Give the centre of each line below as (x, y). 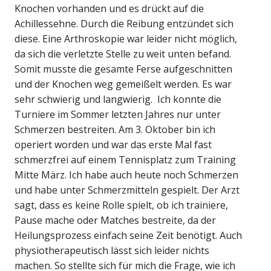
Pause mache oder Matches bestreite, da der (115, 220)
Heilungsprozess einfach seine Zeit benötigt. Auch (128, 236)
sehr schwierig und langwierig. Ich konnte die (118, 100)
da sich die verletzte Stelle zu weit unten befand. (123, 54)
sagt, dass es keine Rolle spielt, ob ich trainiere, (121, 205)
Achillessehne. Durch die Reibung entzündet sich (124, 24)
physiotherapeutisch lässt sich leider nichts (112, 251)
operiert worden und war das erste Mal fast (113, 145)
